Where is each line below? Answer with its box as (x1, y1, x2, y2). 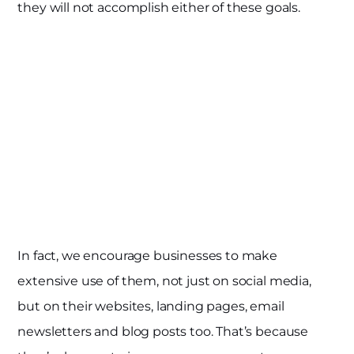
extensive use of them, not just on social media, (17, 273, 311, 288)
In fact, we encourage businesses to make (17, 247, 278, 263)
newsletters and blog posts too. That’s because (17, 323, 309, 339)
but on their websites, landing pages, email (17, 298, 284, 314)
